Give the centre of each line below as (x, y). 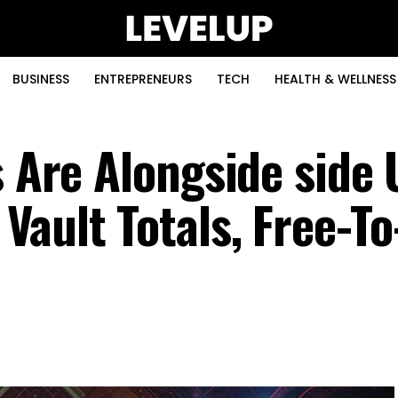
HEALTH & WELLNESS (335, 79)
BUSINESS (41, 79)
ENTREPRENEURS (143, 79)
